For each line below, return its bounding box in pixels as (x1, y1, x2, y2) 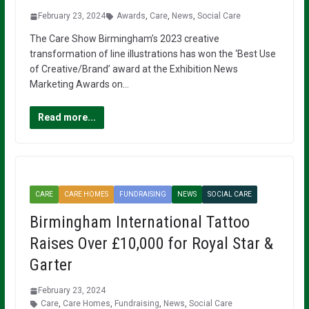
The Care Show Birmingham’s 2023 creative (29, 33, 219, 45)
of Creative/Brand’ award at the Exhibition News (29, 63, 238, 75)
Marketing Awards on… (29, 79, 129, 90)
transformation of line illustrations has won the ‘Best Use (29, 48, 276, 60)
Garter (29, 255, 72, 275)
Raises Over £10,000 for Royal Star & (29, 234, 273, 254)
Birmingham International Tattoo (29, 212, 250, 232)
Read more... (37, 112, 96, 123)
